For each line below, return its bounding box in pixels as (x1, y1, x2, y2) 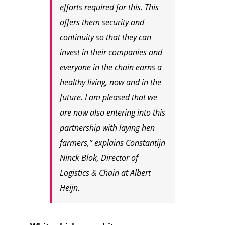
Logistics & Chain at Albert (59, 167, 151, 179)
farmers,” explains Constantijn (59, 137, 165, 149)
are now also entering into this (59, 107, 165, 119)
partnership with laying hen (59, 122, 155, 134)
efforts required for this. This (59, 2, 159, 13)
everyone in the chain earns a (59, 62, 162, 73)
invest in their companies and (59, 47, 162, 58)
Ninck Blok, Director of (59, 152, 138, 164)
